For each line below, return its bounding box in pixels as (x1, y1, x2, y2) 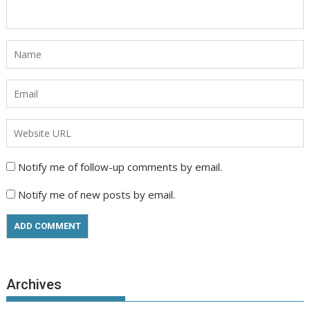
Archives (6, 275, 62, 293)
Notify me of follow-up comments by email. (18, 159, 223, 174)
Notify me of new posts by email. (18, 187, 176, 201)
